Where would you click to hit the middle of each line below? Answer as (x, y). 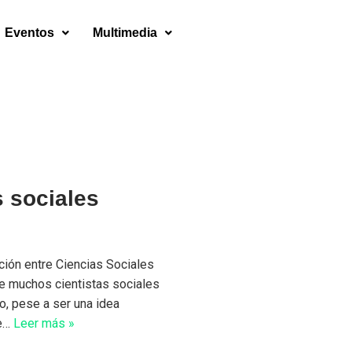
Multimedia (125, 32)
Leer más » (44, 324)
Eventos (29, 32)
